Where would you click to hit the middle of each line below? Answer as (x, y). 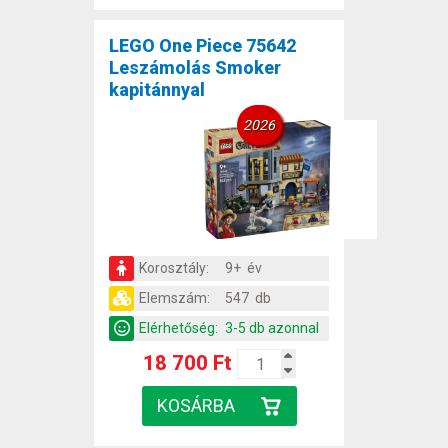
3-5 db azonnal (272, 328)
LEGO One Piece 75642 (202, 46)
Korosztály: (174, 268)
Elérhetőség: (178, 328)
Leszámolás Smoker (195, 68)
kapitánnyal (157, 90)
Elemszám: (174, 298)
